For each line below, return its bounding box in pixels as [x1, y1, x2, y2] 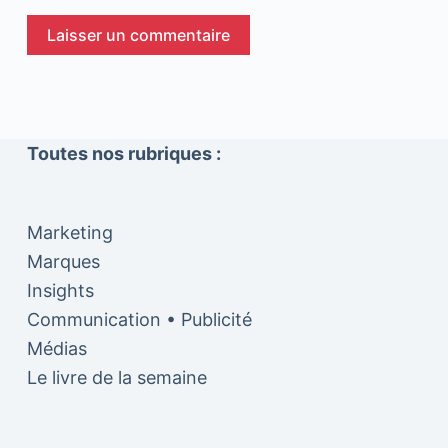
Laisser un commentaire [46, 25, 230, 46]
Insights [26, 280, 94, 302]
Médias [26, 338, 87, 360]
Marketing [26, 222, 113, 244]
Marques [26, 251, 100, 273]
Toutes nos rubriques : [26, 143, 221, 165]
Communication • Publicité [26, 309, 252, 331]
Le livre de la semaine [26, 367, 207, 389]
